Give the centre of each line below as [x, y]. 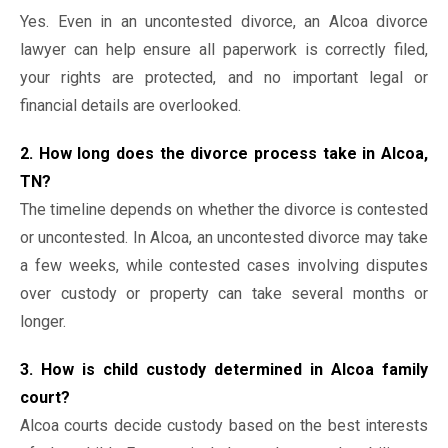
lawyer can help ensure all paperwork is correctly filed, [224, 49]
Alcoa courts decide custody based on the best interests [224, 425]
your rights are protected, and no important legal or [224, 77]
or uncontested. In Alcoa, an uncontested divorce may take [224, 237]
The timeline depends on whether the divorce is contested [224, 209]
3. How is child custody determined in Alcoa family [224, 369]
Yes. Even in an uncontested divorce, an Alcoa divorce [224, 21]
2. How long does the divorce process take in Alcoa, [224, 153]
